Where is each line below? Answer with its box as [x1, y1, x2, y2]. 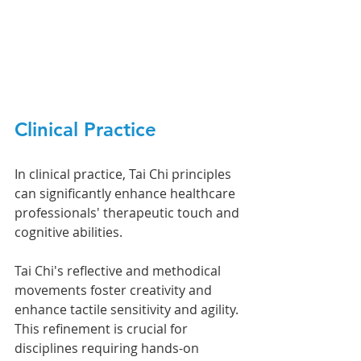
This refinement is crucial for [15, 320, 191, 338]
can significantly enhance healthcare [15, 185, 239, 203]
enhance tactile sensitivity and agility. [15, 301, 242, 319]
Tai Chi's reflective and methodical [15, 262, 224, 280]
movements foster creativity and [15, 281, 215, 300]
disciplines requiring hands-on [15, 339, 202, 358]
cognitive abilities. [15, 223, 122, 242]
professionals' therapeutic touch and [15, 204, 243, 222]
